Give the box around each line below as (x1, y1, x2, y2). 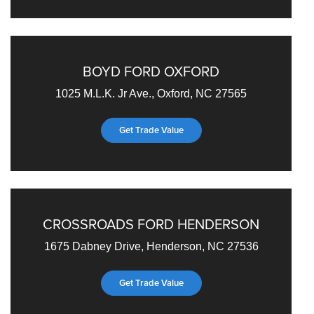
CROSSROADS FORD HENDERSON (43, 213, 260, 234)
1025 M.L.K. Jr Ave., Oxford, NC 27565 (55, 87, 247, 100)
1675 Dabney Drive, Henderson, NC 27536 (43, 240, 259, 252)
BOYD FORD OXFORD (83, 60, 220, 81)
